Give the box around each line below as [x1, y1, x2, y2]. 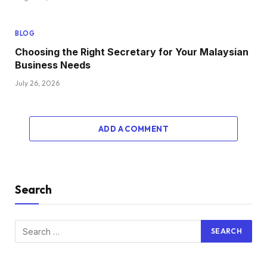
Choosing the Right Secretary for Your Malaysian [15, 46, 249, 58]
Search [15, 182, 52, 197]
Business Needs [15, 59, 91, 72]
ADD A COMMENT [98, 124, 169, 134]
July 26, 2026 [15, 79, 60, 88]
